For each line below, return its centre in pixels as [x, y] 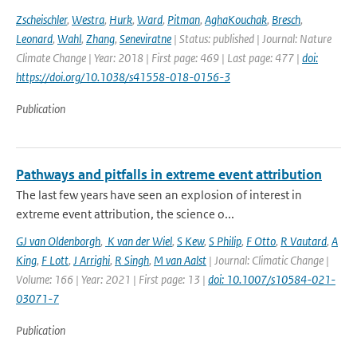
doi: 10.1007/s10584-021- [272, 279]
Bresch [286, 20]
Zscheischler [41, 20]
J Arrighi [92, 260]
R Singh [132, 260]
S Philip [225, 241]
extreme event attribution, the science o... [125, 214]
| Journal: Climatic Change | [268, 260]
